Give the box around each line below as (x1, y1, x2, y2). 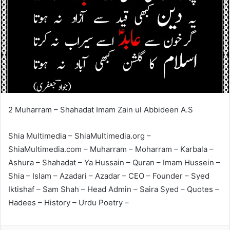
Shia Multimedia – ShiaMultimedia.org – (8, 130, 151, 141)
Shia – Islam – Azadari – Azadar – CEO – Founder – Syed (8, 170, 209, 181)
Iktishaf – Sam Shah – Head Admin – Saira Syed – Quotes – (8, 184, 219, 194)
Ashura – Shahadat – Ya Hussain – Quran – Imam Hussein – (8, 157, 220, 167)
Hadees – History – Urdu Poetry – (8, 197, 129, 207)
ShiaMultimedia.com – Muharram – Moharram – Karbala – (8, 144, 214, 154)
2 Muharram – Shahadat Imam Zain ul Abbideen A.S (8, 104, 193, 114)
